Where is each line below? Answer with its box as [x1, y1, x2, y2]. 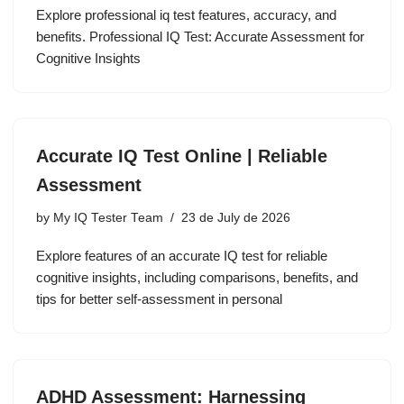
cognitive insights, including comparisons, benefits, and [36, 270, 358, 286]
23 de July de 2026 [181, 211, 290, 225]
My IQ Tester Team [53, 211, 163, 225]
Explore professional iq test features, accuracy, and [36, 7, 336, 23]
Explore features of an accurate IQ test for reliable [36, 248, 327, 264]
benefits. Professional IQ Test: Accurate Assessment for [36, 29, 364, 45]
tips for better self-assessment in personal [36, 291, 282, 308]
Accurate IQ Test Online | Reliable [36, 146, 327, 167]
